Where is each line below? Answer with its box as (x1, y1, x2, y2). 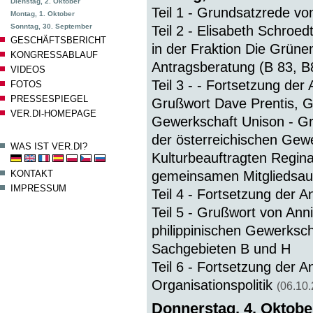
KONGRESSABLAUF (10, 50, 98, 60)
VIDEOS (10, 64, 45, 75)
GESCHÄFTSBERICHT (10, 35, 106, 45)
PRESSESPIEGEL (10, 94, 88, 104)
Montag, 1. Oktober (10, 10, 75, 17)
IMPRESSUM (10, 182, 66, 194)
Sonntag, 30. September (10, 22, 92, 30)
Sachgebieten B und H (152, 241, 291, 256)
